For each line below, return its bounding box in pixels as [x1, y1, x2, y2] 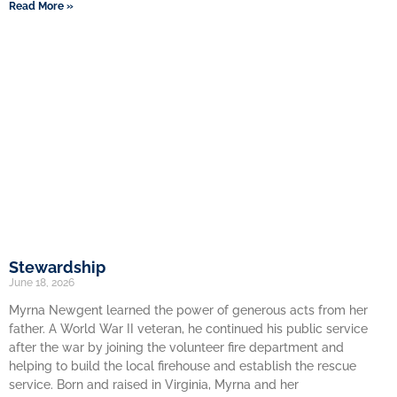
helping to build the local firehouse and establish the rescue [9, 359, 356, 373]
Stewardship [9, 258, 105, 276]
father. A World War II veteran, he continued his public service [9, 322, 368, 336]
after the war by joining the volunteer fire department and [9, 340, 344, 354]
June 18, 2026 [9, 276, 74, 289]
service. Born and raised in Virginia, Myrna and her [9, 378, 299, 392]
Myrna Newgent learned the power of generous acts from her [9, 303, 368, 317]
